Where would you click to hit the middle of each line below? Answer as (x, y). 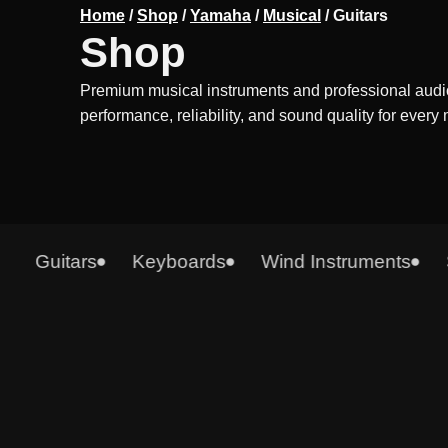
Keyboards (152, 261)
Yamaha (220, 15)
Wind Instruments (309, 261)
